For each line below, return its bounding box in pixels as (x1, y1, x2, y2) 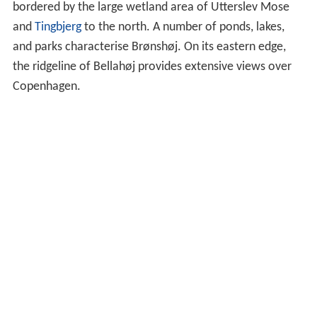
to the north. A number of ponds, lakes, (81, 21, 284, 35)
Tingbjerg (34, 21, 81, 35)
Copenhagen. (12, 80, 81, 94)
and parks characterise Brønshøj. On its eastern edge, (12, 40, 286, 54)
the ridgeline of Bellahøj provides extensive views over (12, 60, 292, 74)
